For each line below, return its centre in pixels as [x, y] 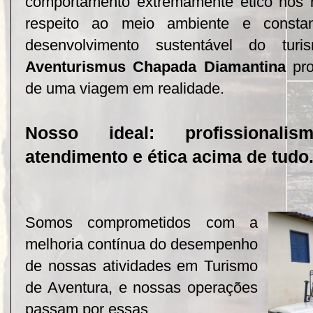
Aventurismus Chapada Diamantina [155, 67]
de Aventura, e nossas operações [142, 288]
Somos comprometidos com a [142, 223]
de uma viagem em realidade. [125, 89]
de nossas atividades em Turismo [142, 266]
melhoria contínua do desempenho [142, 245]
